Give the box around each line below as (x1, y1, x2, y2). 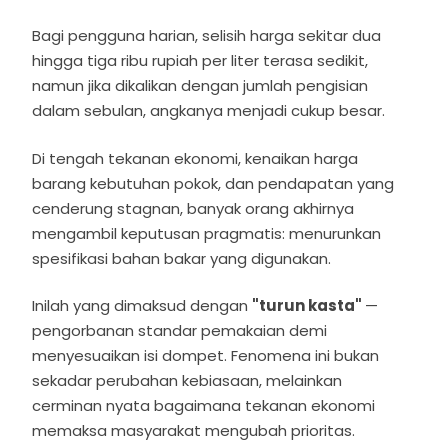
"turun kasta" (252, 295, 366, 317)
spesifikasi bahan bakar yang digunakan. (32, 247, 336, 269)
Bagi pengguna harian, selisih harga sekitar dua (32, 25, 382, 47)
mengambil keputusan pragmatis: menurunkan (32, 222, 382, 244)
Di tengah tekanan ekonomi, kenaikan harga (32, 147, 359, 169)
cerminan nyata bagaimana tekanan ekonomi (32, 395, 376, 417)
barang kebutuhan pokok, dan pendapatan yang (32, 172, 395, 194)
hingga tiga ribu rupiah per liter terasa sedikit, (32, 50, 369, 72)
